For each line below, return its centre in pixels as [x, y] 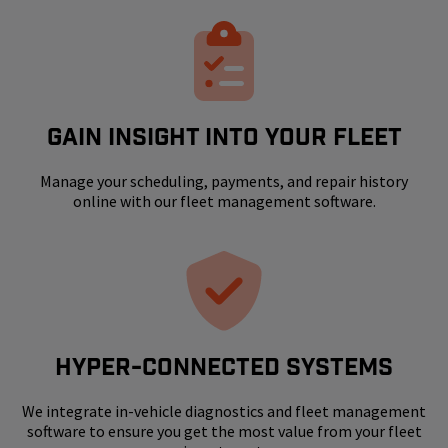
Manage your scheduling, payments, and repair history [224, 181]
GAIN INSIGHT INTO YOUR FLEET [224, 137]
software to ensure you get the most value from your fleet [224, 431]
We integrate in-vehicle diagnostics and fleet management [224, 411]
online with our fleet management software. [224, 201]
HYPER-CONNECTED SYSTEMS [224, 367]
